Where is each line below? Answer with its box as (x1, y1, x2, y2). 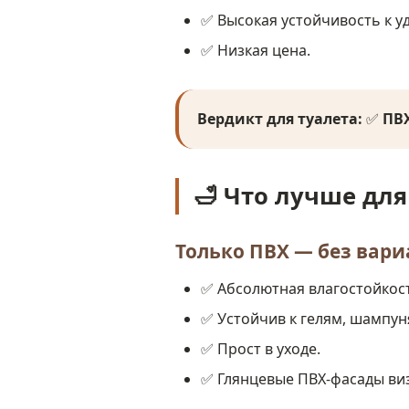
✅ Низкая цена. (201, 40, 310, 60)
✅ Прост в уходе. (201, 339, 320, 359)
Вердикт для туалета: (197, 109, 362, 129)
